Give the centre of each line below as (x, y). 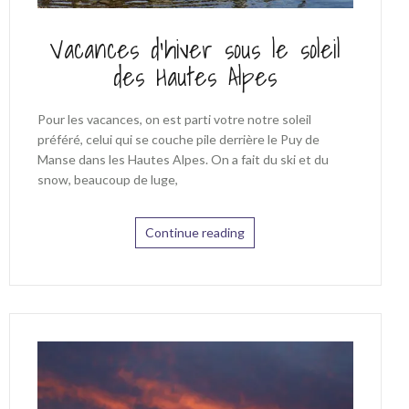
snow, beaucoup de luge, (107, 180)
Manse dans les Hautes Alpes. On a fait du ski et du (183, 160)
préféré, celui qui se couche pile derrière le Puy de (178, 140)
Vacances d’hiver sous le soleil (195, 49)
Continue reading (195, 233)
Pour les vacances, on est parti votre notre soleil (174, 120)
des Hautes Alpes (195, 77)
